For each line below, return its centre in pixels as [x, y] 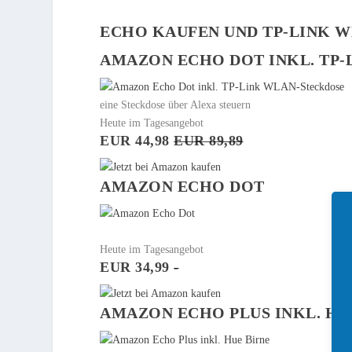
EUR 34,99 [137, 267]
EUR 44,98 [137, 140]
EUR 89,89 [209, 140]
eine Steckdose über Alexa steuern [176, 104]
